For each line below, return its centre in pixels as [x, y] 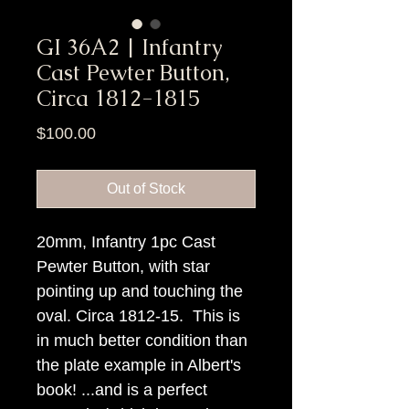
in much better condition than [142, 340]
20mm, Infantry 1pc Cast [126, 241]
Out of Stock [146, 188]
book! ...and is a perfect [122, 389]
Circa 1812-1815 [118, 98]
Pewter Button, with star [123, 266]
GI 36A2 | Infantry [130, 47]
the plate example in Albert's [139, 365]
